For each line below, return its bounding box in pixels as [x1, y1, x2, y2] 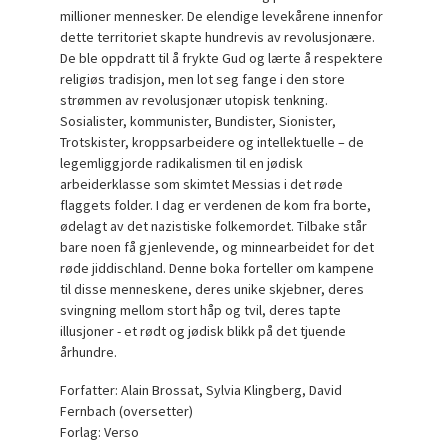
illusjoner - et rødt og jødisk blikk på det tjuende [60, 321, 347, 340]
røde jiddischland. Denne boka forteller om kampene [60, 258, 375, 277]
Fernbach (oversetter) [60, 402, 194, 421]
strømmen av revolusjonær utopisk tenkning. [60, 90, 329, 109]
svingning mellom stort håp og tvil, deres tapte [60, 300, 342, 319]
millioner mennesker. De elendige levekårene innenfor [60, 6, 384, 25]
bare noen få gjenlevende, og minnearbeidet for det [60, 237, 375, 256]
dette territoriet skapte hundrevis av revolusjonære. [60, 27, 376, 46]
